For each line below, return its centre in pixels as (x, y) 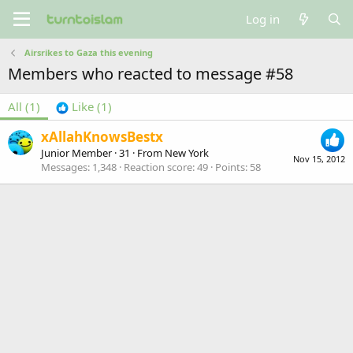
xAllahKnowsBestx (102, 137)
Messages (64, 167)
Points (230, 167)
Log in (263, 19)
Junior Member (76, 153)
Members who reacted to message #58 (150, 74)
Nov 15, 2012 (319, 159)
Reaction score (158, 167)
